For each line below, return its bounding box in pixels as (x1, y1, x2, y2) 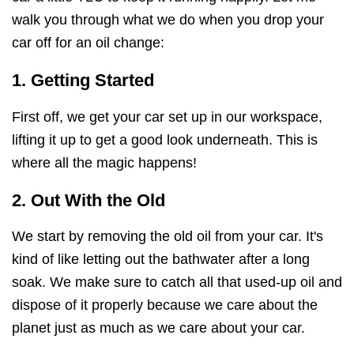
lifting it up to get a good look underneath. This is (12, 131, 318, 148)
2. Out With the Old (12, 190, 165, 210)
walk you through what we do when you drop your (12, 12, 324, 28)
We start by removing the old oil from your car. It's (12, 228, 323, 244)
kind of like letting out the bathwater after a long (12, 250, 310, 267)
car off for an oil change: (12, 35, 164, 51)
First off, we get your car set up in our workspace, (12, 108, 322, 125)
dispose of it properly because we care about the (12, 296, 318, 313)
